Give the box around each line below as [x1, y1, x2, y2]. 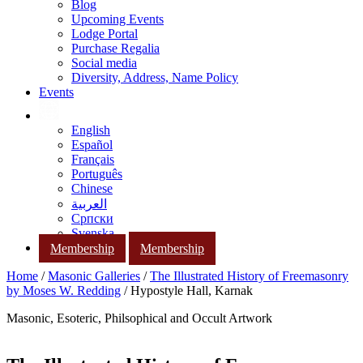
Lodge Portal [71, 27, 138, 41]
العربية [71, 197, 107, 211]
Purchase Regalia [71, 41, 160, 55]
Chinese [71, 181, 113, 195]
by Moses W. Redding [6, 284, 121, 298]
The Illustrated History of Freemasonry [150, 269, 348, 284]
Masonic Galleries [48, 269, 140, 284]
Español [71, 138, 113, 152]
